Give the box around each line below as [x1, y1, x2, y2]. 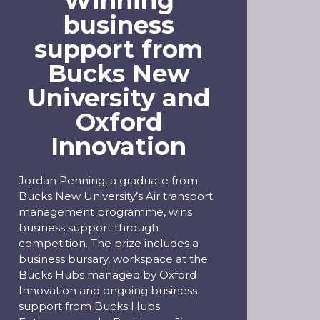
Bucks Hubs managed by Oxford [19, 268, 196, 281]
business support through [19, 221, 159, 234]
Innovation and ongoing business [19, 284, 197, 297]
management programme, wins [19, 205, 192, 219]
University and [27, 83, 210, 113]
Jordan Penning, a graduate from [19, 174, 198, 187]
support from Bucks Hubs [19, 299, 160, 313]
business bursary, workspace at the [19, 252, 208, 266]
